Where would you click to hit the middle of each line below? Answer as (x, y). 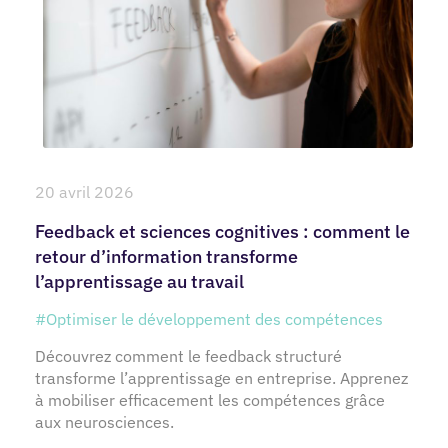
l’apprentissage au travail (139, 282)
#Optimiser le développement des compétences (209, 319)
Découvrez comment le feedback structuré (188, 356)
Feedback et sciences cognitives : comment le (222, 232)
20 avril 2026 (84, 192)
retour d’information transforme (166, 257)
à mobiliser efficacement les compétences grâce (210, 400)
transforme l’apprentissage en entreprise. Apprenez (221, 378)
